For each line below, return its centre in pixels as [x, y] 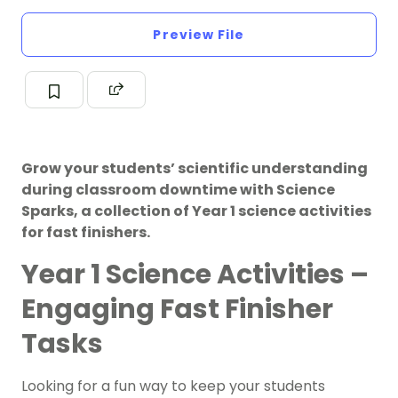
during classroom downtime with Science [178, 190]
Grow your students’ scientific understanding [195, 169]
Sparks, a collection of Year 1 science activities [196, 211]
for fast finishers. [86, 233]
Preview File [199, 35]
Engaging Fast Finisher [177, 310]
